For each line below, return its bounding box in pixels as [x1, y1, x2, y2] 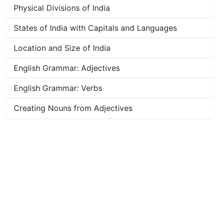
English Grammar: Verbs [14, 83, 102, 93]
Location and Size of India [14, 43, 110, 53]
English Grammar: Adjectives [14, 63, 120, 73]
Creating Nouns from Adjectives [14, 103, 132, 113]
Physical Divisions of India [14, 3, 110, 13]
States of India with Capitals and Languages [14, 23, 177, 33]
